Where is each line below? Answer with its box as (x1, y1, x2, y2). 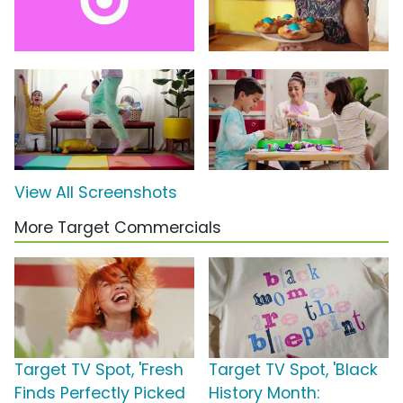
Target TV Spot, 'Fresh (14, 359, 184, 381)
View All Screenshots (14, 182, 177, 204)
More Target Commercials (14, 217, 221, 239)
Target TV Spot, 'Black (209, 359, 378, 381)
